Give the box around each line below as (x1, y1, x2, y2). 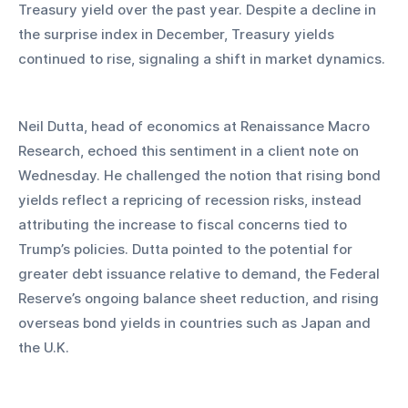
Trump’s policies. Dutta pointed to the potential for (18, 240, 356, 258)
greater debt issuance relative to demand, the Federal (18, 264, 383, 282)
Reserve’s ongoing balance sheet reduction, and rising (18, 289, 382, 307)
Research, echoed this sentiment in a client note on (18, 141, 362, 159)
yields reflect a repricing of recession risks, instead (18, 190, 365, 209)
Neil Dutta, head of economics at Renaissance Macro (18, 117, 373, 135)
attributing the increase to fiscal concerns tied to (18, 215, 351, 233)
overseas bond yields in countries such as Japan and (18, 313, 374, 331)
